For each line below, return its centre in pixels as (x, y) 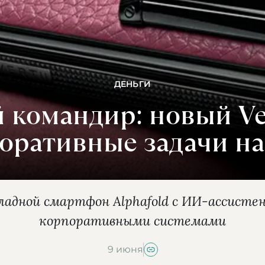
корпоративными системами (132, 221)
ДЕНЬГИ (132, 84)
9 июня (125, 249)
